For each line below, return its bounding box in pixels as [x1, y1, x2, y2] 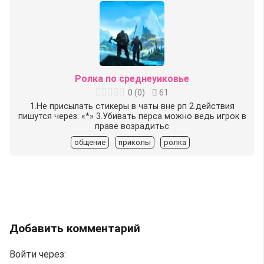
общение [74, 137, 105, 147]
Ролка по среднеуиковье [75, 72, 189, 84]
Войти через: [9, 249, 66, 260]
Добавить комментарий [9, 221, 143, 235]
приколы [118, 137, 151, 147]
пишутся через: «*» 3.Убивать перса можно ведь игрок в [18, 111, 246, 121]
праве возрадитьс [95, 121, 169, 131]
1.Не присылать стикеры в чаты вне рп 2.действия [29, 101, 235, 111]
